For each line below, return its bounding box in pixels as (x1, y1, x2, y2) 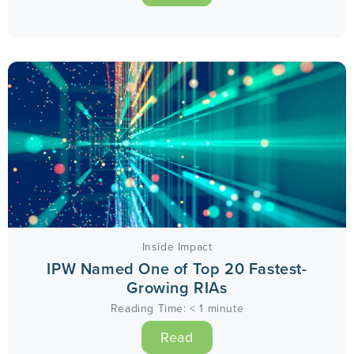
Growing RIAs (126, 275, 228, 299)
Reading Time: (110, 299, 186, 317)
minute (207, 299, 244, 317)
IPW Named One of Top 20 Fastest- (47, 256, 307, 281)
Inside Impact (141, 238, 213, 255)
